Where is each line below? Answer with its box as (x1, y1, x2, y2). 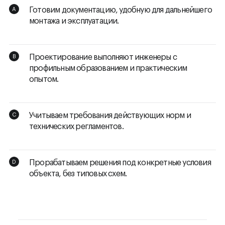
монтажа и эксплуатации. (29, 17, 119, 26)
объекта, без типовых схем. (29, 170, 130, 178)
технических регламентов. (29, 123, 127, 131)
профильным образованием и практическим (29, 64, 187, 73)
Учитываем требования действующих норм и (29, 111, 191, 120)
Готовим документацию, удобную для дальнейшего (29, 6, 212, 15)
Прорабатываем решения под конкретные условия (29, 159, 211, 167)
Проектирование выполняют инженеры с (29, 53, 177, 62)
